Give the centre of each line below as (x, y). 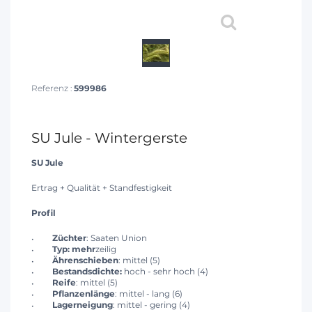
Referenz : (53, 88)
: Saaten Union (117, 238)
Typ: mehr (74, 249)
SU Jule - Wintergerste (109, 138)
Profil (44, 213)
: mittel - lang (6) (149, 294)
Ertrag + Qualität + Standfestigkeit (102, 188)
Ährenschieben (85, 260)
